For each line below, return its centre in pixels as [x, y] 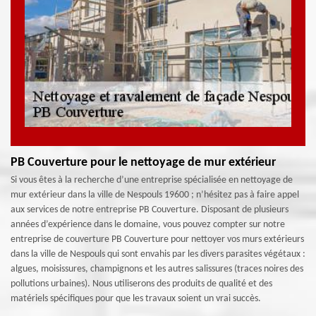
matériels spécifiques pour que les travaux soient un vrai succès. [136, 299]
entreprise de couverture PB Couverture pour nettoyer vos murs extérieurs [157, 239]
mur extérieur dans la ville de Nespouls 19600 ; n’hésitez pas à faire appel [155, 195]
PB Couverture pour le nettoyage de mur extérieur [143, 163]
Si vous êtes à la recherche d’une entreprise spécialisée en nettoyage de [152, 180]
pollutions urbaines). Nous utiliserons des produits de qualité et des [141, 284]
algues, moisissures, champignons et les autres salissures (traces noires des [157, 269]
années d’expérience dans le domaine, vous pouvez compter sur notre [148, 225]
